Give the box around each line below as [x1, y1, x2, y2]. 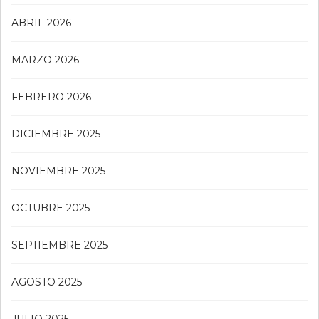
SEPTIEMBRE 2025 [11, 239, 108, 252]
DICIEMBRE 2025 [11, 127, 100, 141]
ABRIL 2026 [11, 16, 71, 30]
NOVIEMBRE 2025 [11, 164, 105, 178]
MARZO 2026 [11, 53, 79, 67]
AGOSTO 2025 [11, 276, 82, 289]
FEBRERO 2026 [11, 90, 91, 104]
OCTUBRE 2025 [11, 202, 90, 215]
